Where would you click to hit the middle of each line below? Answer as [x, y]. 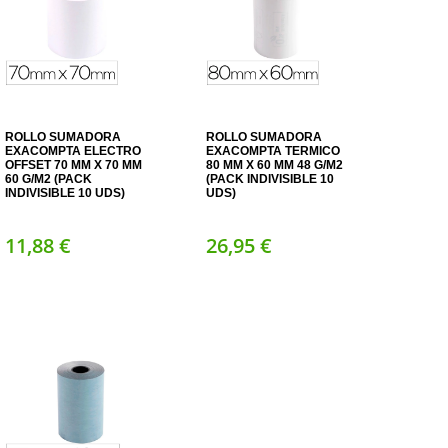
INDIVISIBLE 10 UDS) [64, 193]
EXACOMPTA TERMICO [273, 151]
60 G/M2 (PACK [48, 179]
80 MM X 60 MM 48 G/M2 [275, 165]
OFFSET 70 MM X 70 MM [73, 165]
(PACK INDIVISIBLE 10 [270, 179]
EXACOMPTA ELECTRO [72, 151]
